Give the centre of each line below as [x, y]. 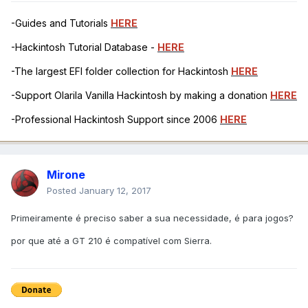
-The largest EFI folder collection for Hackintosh [121, 71]
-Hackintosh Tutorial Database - [84, 47]
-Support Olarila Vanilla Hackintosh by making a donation [141, 95]
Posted [63, 190]
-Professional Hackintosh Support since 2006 [115, 119]
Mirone [66, 174]
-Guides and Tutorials [61, 23]
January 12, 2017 [115, 190]
